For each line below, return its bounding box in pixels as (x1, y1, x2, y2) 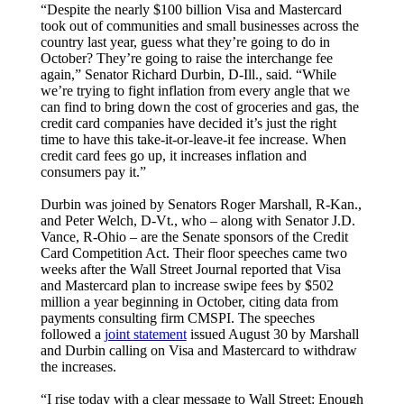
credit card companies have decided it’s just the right (40, 115, 336, 131)
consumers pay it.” (40, 163, 146, 179)
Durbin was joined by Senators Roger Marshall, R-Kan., (40, 196, 362, 212)
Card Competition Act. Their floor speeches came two (40, 244, 347, 261)
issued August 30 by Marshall (186, 326, 359, 342)
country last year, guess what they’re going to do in (40, 33, 330, 50)
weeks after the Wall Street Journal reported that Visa (40, 261, 341, 277)
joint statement (104, 326, 187, 342)
